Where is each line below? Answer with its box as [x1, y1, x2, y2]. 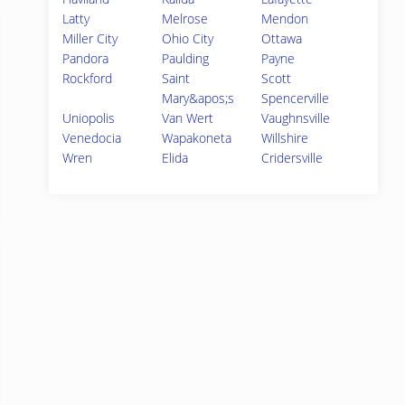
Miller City [62, 30, 118, 47]
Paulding [162, 50, 210, 67]
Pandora [62, 50, 108, 67]
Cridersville [261, 149, 324, 166]
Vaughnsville [261, 109, 331, 127]
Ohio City [162, 30, 214, 47]
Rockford [62, 70, 112, 87]
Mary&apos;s [162, 89, 235, 107]
